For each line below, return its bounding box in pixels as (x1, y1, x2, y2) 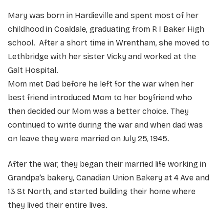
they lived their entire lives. (8, 200, 113, 210)
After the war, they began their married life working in (8, 159, 206, 169)
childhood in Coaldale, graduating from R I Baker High (8, 24, 204, 34)
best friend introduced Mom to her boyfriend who (8, 92, 192, 102)
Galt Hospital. (8, 65, 58, 75)
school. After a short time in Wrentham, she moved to (8, 38, 210, 47)
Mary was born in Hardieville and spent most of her (8, 10, 198, 20)
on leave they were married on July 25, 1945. (8, 133, 169, 143)
